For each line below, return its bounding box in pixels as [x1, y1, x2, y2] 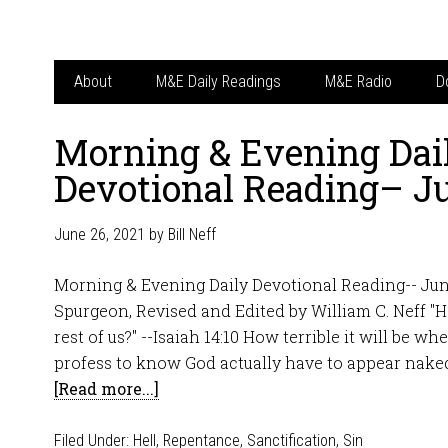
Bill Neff [168, 225, 216, 244]
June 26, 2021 [54, 225, 145, 244]
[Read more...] [54, 378, 159, 399]
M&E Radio [325, 72, 392, 91]
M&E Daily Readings [156, 72, 281, 91]
